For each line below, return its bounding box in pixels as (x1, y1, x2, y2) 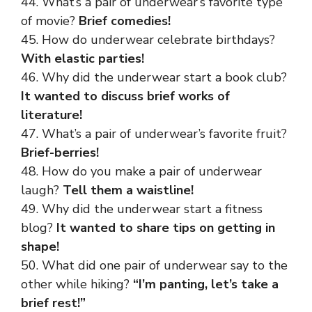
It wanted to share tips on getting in (56, 219, 275, 236)
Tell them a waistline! (63, 182, 194, 198)
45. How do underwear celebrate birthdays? (21, 31, 275, 48)
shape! (21, 238, 59, 255)
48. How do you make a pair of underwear (21, 163, 262, 180)
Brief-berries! (21, 144, 99, 161)
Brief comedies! (79, 13, 171, 29)
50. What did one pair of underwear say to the (21, 257, 288, 274)
